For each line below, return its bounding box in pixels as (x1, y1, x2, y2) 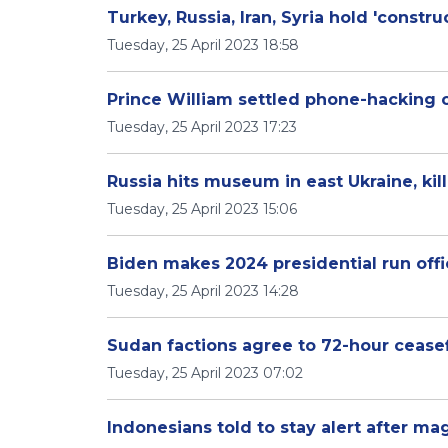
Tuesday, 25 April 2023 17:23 (107, 118, 297, 136)
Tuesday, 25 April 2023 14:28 (107, 282, 299, 300)
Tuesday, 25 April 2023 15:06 (107, 200, 297, 218)
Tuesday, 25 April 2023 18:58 (107, 36, 299, 54)
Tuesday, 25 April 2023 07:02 (107, 364, 303, 382)
